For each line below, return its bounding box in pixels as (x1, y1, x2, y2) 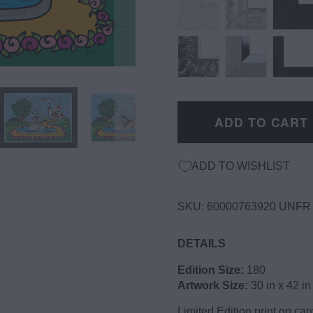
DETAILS (177, 238, 226, 249)
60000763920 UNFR (207, 201, 311, 212)
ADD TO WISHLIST (191, 159, 290, 172)
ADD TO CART (214, 113, 308, 131)
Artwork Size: (177, 279, 248, 291)
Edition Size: (177, 264, 244, 276)
